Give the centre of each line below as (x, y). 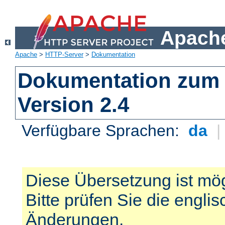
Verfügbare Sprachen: (103, 131)
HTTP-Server (64, 55)
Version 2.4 (74, 105)
